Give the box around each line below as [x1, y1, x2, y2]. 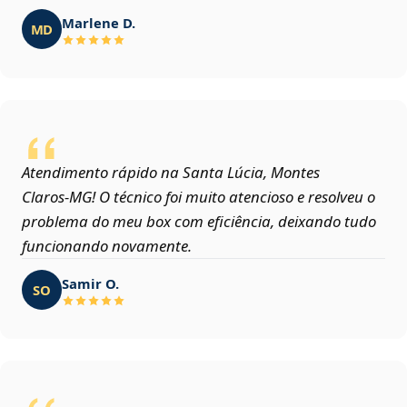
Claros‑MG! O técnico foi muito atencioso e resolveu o [22, 186, 375, 208]
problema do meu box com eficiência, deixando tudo [22, 211, 376, 233]
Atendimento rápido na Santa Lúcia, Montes [22, 162, 320, 184]
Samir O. [62, 273, 119, 293]
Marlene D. [62, 13, 135, 32]
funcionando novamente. [22, 235, 192, 257]
